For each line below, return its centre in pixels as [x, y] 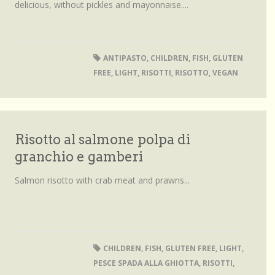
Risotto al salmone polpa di [103, 139]
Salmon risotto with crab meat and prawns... [102, 180]
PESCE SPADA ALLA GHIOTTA [146, 263]
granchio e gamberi [79, 157]
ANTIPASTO [125, 58]
